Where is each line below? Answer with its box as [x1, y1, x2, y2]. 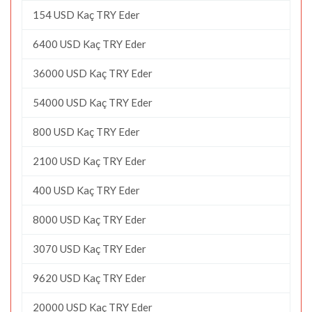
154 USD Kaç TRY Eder [33, 8, 140, 21]
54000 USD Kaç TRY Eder [33, 95, 153, 109]
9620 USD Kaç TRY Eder [33, 271, 146, 284]
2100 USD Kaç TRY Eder [33, 154, 146, 167]
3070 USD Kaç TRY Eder [33, 242, 146, 255]
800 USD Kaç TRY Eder [33, 125, 140, 138]
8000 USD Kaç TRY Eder [33, 212, 146, 226]
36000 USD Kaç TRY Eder [33, 66, 153, 79]
